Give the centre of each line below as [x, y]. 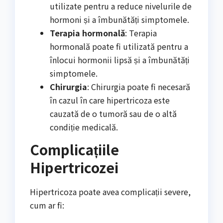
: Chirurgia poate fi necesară [139, 87]
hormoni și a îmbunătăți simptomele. [119, 20]
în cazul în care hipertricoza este [110, 100]
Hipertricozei [74, 167]
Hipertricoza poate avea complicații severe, [110, 191]
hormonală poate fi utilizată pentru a [119, 47]
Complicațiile [74, 149]
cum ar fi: [47, 205]
